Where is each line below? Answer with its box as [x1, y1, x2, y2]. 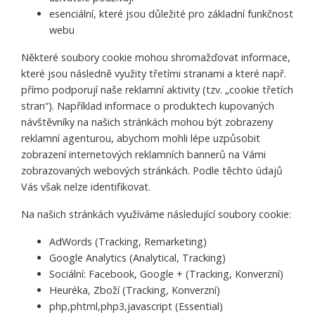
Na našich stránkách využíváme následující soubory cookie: [21, 207, 291, 221]
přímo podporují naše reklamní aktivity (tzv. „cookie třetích [21, 83, 293, 96]
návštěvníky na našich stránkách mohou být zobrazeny [21, 115, 273, 129]
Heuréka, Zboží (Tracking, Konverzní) [49, 283, 220, 297]
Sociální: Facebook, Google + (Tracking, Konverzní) [49, 267, 283, 281]
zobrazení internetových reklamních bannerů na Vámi [21, 148, 266, 161]
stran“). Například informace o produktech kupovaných [21, 99, 274, 112]
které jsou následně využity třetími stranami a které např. [21, 67, 286, 80]
